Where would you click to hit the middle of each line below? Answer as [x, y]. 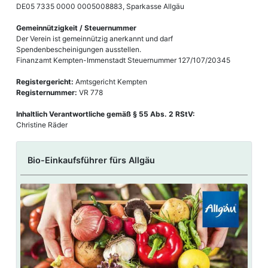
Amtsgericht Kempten [110, 82]
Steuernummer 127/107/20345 [179, 60]
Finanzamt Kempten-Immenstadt [72, 60]
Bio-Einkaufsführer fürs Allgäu [91, 160]
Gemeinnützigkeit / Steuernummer [76, 28]
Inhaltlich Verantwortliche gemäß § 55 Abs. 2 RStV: [106, 114]
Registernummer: [48, 93]
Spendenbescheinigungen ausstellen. [79, 50]
